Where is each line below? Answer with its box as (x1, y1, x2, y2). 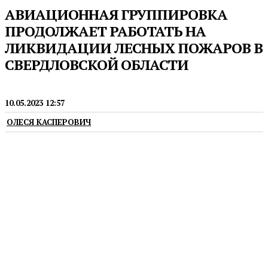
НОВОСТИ (7, 80, 41, 89)
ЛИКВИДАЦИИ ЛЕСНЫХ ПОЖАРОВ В (5, 38, 263, 57)
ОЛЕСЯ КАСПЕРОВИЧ (7, 117, 91, 128)
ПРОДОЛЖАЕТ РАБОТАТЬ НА (5, 22, 206, 41)
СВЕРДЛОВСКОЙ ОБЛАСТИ (5, 55, 188, 74)
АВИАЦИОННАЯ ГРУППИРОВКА (5, 5, 227, 24)
